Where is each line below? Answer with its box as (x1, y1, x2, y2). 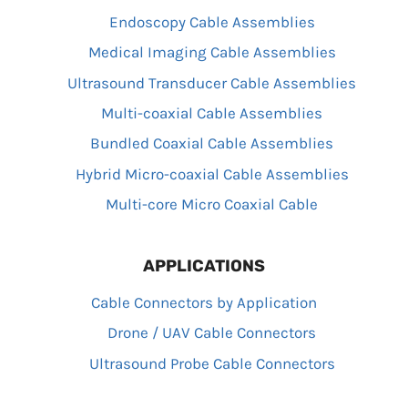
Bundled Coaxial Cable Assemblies (90, 134, 333, 153)
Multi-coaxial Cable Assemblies (101, 104, 322, 123)
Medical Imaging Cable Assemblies (87, 43, 336, 62)
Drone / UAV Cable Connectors (107, 323, 316, 342)
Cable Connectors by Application (91, 293, 317, 312)
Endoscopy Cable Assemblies (108, 12, 315, 31)
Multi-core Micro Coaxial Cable (106, 195, 318, 214)
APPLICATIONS (143, 256, 265, 277)
